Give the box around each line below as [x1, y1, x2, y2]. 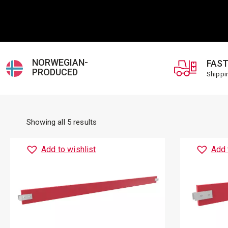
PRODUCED [32, 67, 78, 77]
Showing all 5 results [26, 118, 97, 127]
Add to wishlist [41, 145, 96, 154]
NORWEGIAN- [32, 57, 88, 68]
